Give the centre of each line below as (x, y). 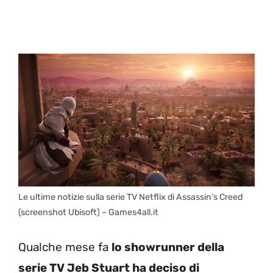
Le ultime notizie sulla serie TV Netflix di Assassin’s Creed (130, 197)
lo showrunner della (168, 247)
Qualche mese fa (65, 247)
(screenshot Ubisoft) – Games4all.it (88, 212)
